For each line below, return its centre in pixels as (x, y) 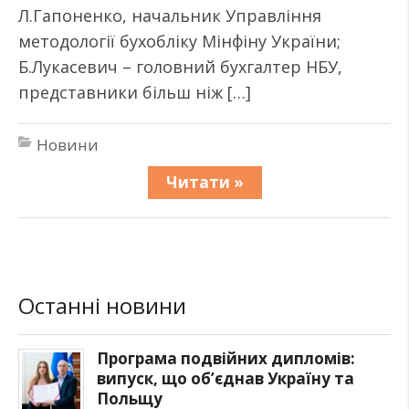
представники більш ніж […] (135, 92)
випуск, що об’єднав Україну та (225, 378)
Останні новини (102, 305)
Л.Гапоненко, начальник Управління (170, 16)
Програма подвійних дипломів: (226, 358)
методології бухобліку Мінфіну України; (179, 41)
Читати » (204, 182)
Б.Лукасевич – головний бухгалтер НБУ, (180, 67)
